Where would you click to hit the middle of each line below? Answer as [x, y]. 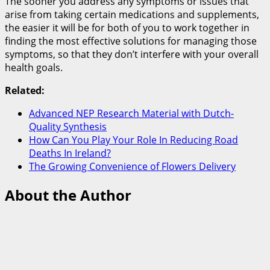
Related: [25, 90]
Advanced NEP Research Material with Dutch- [131, 113]
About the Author [68, 195]
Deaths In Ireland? [70, 153]
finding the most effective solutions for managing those [131, 41]
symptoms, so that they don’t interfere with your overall [132, 54]
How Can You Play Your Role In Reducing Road [133, 140]
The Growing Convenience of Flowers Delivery [132, 166]
